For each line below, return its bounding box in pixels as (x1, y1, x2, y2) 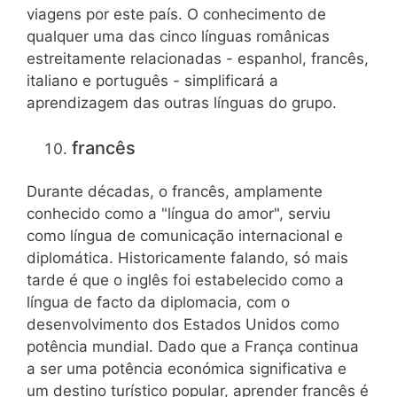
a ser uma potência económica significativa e (27, 360, 346, 378)
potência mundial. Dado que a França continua (27, 338, 359, 356)
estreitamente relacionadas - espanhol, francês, (27, 50, 369, 68)
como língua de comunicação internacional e (27, 227, 343, 245)
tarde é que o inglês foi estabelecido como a (27, 271, 344, 290)
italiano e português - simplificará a (27, 72, 278, 90)
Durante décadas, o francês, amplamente (27, 183, 323, 201)
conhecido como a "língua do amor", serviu (27, 205, 331, 223)
